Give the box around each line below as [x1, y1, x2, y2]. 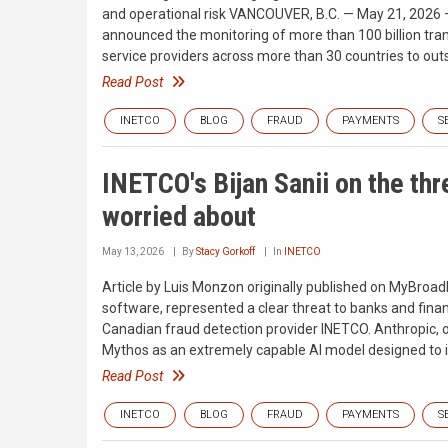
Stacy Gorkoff [196, 245, 255, 257]
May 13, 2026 [102, 245, 164, 257]
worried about [102, 199, 256, 233]
